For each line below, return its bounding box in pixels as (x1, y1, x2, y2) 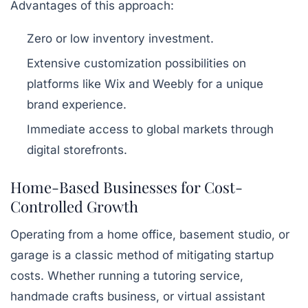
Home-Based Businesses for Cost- (10, 177, 243, 197)
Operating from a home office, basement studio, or (10, 228, 289, 241)
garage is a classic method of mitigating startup (10, 248, 274, 262)
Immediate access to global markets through (27, 122, 274, 136)
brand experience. (27, 98, 126, 111)
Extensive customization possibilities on (27, 56, 246, 70)
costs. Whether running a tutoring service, (10, 269, 243, 283)
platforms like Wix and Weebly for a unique (27, 77, 263, 91)
